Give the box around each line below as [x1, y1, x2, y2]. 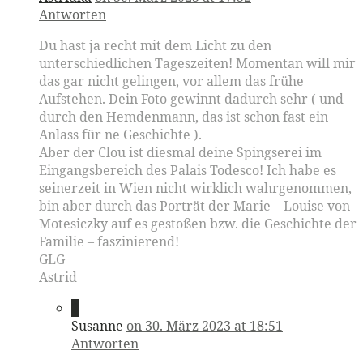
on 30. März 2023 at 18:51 [126, 317, 283, 335]
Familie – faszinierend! [39, 233, 179, 251]
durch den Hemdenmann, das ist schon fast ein [39, 108, 328, 126]
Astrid [39, 268, 77, 287]
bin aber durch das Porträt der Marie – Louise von [39, 197, 350, 216]
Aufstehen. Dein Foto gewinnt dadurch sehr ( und [39, 90, 344, 109]
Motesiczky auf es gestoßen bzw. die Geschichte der [39, 215, 357, 233]
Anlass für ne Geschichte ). [39, 126, 202, 144]
